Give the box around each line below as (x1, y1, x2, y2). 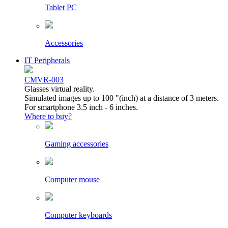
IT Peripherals (24, 56, 70, 65)
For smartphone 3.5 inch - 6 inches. (24, 103, 138, 112)
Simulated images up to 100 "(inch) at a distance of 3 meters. (24, 94, 219, 103)
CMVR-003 (24, 75, 64, 84)
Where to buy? (24, 112, 72, 121)
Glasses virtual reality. (24, 84, 95, 94)
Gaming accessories (45, 139, 108, 149)
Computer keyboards (45, 211, 112, 220)
